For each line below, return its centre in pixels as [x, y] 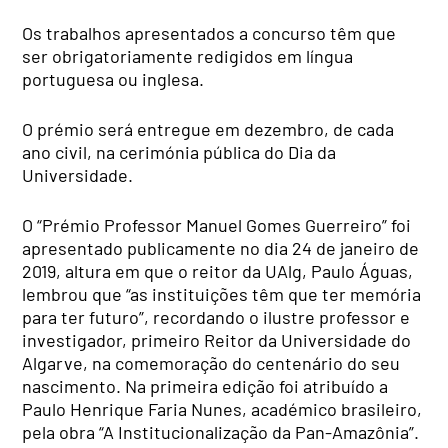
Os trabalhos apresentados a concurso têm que [209, 32]
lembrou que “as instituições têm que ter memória [222, 293]
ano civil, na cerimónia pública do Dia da [179, 151]
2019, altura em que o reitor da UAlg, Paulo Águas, [218, 270]
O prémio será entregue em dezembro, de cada [208, 128]
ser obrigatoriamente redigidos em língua [188, 55]
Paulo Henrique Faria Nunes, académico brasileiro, [222, 408]
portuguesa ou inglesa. [113, 78]
